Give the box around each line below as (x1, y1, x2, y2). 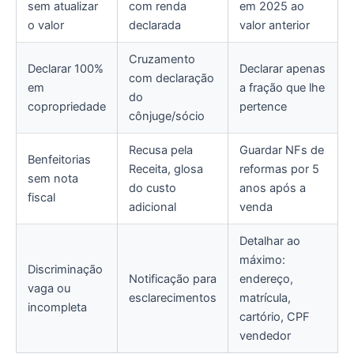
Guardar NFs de (239, 142, 324, 157)
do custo (129, 180, 176, 195)
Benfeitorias (28, 152, 91, 167)
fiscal (28, 190, 55, 205)
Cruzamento (129, 51, 195, 66)
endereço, (239, 271, 293, 286)
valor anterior (239, 17, 310, 32)
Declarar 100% (28, 61, 104, 76)
